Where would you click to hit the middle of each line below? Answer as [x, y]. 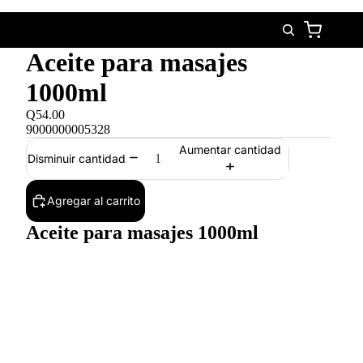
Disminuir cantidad [77, 159]
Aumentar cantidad [231, 149]
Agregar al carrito [94, 201]
